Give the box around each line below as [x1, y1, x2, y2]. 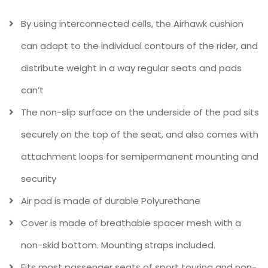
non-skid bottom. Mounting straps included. [21, 239, 215, 252]
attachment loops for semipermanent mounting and [21, 150, 258, 163]
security [21, 172, 56, 185]
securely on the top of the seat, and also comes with [21, 128, 258, 141]
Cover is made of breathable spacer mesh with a [21, 217, 241, 230]
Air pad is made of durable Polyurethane [21, 194, 200, 208]
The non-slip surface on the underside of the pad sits [21, 106, 259, 119]
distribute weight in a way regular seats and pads [21, 62, 242, 75]
